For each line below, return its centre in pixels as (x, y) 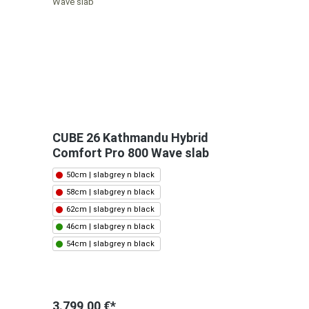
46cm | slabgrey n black (110, 227)
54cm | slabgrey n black (110, 244)
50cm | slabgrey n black (110, 175)
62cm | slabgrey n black (110, 210)
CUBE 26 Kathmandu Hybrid (130, 138)
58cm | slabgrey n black (110, 192)
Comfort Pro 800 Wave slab (131, 153)
